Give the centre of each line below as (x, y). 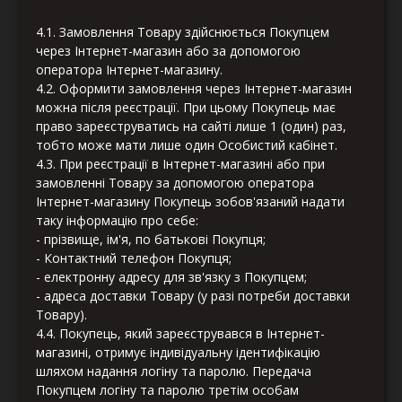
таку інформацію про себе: (117, 221)
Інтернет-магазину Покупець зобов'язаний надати (190, 202)
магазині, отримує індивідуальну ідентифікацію (178, 353)
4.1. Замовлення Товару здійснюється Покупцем (183, 32)
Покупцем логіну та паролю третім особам (167, 390)
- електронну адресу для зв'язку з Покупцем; (171, 277)
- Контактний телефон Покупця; (134, 258)
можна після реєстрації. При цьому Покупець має (186, 108)
